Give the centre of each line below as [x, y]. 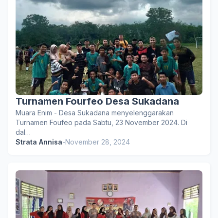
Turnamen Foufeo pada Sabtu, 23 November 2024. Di [101, 122]
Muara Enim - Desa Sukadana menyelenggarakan [95, 113]
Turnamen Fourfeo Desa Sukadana [97, 101]
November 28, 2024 [98, 142]
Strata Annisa [39, 142]
